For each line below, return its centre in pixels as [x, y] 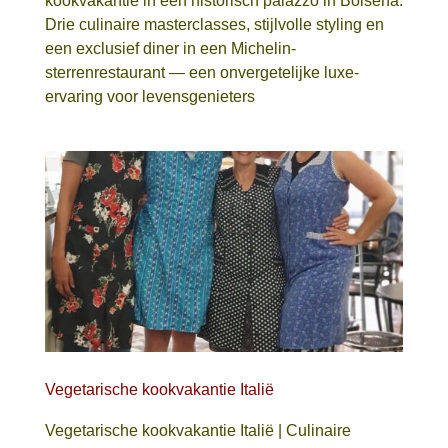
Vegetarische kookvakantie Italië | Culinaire [197, 431]
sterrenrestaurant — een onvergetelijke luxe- [201, 72]
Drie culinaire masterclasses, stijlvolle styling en [214, 24]
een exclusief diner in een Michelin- [170, 48]
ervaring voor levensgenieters [149, 96]
